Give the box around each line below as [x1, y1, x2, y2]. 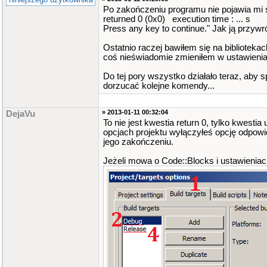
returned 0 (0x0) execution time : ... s [103, 14, 250, 24]
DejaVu [6, 109, 35, 119]
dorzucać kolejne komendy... [103, 81, 215, 91]
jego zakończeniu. [103, 137, 173, 147]
